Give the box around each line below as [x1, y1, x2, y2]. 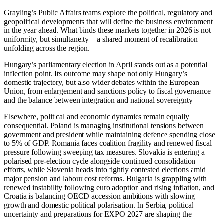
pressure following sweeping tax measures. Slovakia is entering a [4, 147, 205, 156]
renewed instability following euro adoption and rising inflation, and [4, 183, 214, 192]
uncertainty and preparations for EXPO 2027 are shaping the [4, 209, 192, 218]
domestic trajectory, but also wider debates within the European [4, 78, 199, 86]
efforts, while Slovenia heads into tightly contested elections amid [4, 165, 206, 174]
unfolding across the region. [4, 43, 90, 52]
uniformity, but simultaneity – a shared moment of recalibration [4, 34, 198, 43]
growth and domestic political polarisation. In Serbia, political [4, 200, 193, 209]
